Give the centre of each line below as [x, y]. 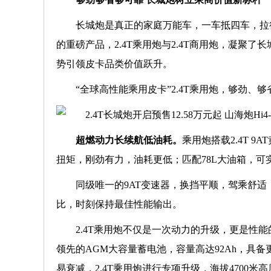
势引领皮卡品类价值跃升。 [114, 64]
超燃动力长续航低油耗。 [129, 140]
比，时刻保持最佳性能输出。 [119, 204]
